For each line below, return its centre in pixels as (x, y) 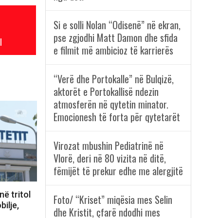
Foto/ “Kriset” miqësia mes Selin (113, 200)
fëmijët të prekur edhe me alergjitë (118, 171)
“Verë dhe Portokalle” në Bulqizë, (113, 79)
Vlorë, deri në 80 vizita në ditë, (109, 158)
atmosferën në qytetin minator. (111, 104)
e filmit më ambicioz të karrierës (113, 50)
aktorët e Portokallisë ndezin (106, 92)
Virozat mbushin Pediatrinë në (108, 146)
